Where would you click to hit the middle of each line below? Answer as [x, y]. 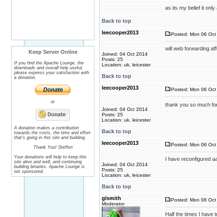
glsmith [111, 198]
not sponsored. [29, 171]
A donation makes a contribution [46, 128]
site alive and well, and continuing [48, 162]
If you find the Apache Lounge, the [49, 63]
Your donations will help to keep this [50, 157]
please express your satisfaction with [52, 73]
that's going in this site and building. [50, 138]
